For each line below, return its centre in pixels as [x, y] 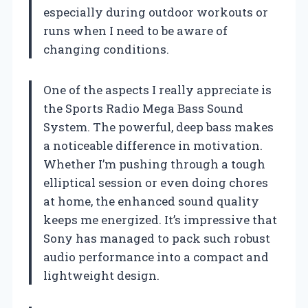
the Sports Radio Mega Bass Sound [143, 109]
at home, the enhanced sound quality [151, 201]
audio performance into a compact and [156, 257]
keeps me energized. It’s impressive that [160, 220]
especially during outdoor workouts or [156, 12]
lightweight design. [101, 276]
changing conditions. [106, 49]
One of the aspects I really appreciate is [157, 90]
